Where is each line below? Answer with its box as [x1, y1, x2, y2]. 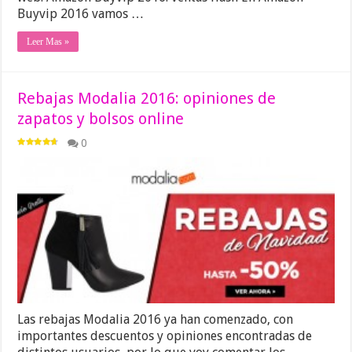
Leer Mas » [27, 36, 70, 48]
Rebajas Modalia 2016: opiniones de [17, 89, 277, 108]
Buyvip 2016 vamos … [17, 6, 145, 22]
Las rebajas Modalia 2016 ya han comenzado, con [17, 311, 294, 327]
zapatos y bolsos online [17, 109, 185, 129]
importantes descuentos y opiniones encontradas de [17, 328, 313, 343]
